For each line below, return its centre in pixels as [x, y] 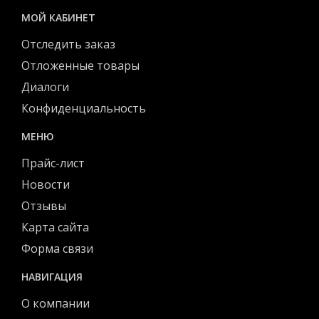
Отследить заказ [68, 44]
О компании [56, 303]
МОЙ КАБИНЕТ [58, 17]
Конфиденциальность [84, 108]
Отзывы [44, 205]
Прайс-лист [53, 163]
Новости [46, 184]
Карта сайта [55, 227]
